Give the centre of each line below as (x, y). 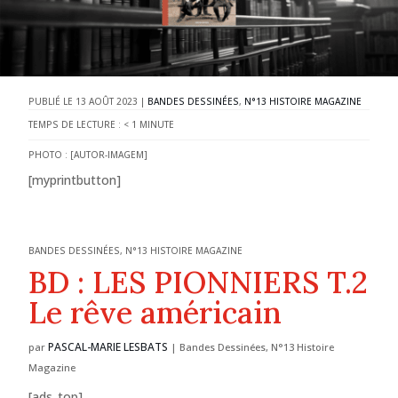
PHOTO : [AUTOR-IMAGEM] (88, 155)
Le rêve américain (155, 312)
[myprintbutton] (75, 180)
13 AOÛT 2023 (107, 101)
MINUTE (157, 124)
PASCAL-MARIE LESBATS (108, 347)
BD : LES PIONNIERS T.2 (199, 282)
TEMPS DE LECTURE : (75, 124)
